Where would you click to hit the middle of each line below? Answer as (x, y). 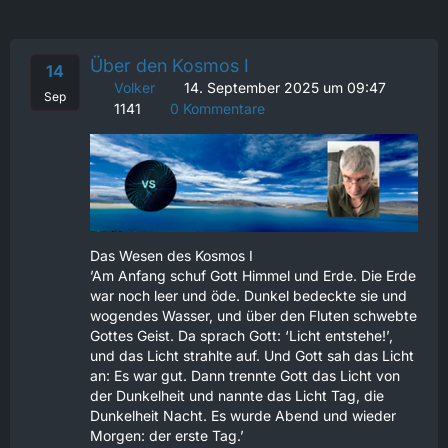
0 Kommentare (215, 108)
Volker (134, 87)
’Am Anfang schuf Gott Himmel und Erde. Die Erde (253, 276)
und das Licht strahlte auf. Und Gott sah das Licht (252, 356)
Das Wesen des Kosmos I (171, 256)
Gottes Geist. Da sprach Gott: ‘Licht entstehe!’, (241, 336)
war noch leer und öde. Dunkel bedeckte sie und (248, 296)
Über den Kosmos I (169, 65)
